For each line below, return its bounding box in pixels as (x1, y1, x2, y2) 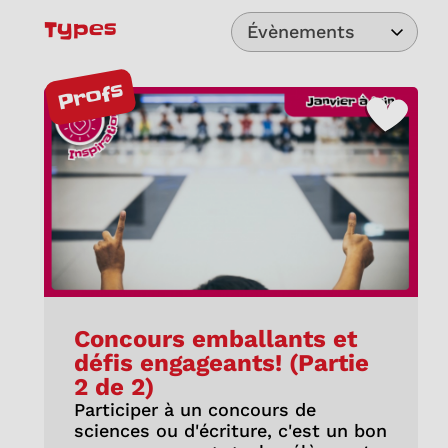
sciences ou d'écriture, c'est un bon (73, 420, 387, 442)
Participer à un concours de (73, 399, 316, 421)
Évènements (246, 21, 355, 42)
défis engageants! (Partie (73, 349, 369, 378)
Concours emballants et (73, 325, 357, 354)
